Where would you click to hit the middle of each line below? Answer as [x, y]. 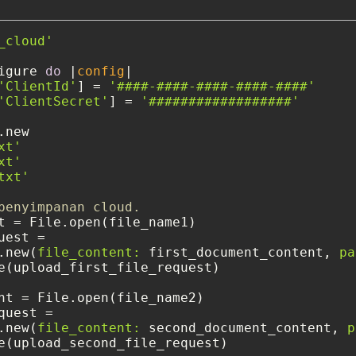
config [101, 72]
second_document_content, [244, 328]
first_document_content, [240, 253]
